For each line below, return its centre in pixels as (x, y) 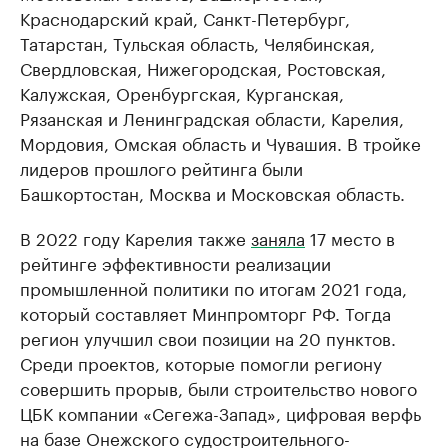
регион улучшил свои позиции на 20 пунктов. (208, 337)
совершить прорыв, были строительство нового (218, 387)
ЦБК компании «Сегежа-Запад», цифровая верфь (220, 412)
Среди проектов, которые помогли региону (201, 362)
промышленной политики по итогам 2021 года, (213, 287)
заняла (278, 237)
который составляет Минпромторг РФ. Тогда (205, 312)
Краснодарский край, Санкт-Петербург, (185, 17)
